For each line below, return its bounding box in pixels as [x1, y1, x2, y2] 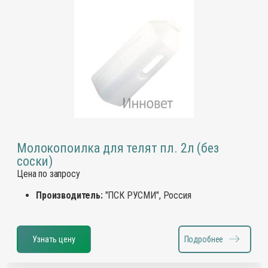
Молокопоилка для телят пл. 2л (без [17, 140, 219, 156]
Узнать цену [32, 234, 75, 244]
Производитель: [36, 189, 103, 201]
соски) [17, 153, 53, 169]
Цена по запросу [17, 167, 80, 179]
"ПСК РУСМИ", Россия [102, 189, 191, 201]
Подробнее [184, 234, 224, 244]
